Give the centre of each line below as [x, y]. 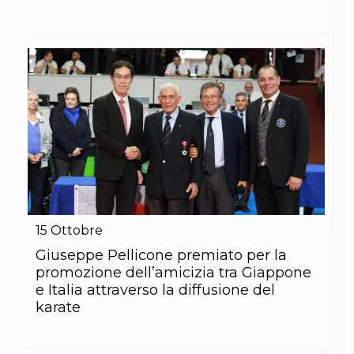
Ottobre [77, 231]
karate [58, 308]
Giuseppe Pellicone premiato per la [161, 256]
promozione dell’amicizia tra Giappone [173, 273]
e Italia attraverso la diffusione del [155, 290]
